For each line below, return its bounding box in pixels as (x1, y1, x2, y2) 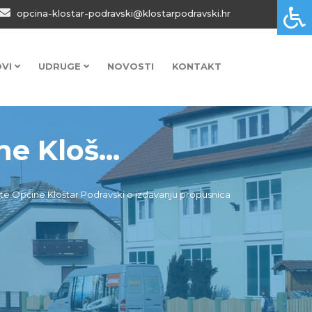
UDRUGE (38, 61, 84, 72)
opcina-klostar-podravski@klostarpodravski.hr (14, 8, 231, 19)
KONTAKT (172, 61, 221, 72)
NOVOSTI (107, 61, 154, 72)
